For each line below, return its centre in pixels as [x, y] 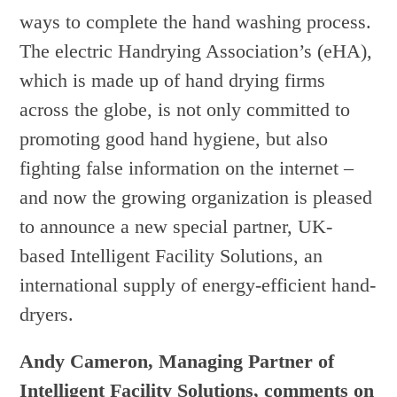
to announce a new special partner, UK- [176, 227]
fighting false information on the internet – [187, 168]
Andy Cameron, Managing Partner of [177, 362]
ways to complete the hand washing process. [196, 22]
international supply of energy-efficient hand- [198, 285]
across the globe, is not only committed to [185, 110]
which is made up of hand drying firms [173, 81]
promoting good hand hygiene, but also [174, 139]
